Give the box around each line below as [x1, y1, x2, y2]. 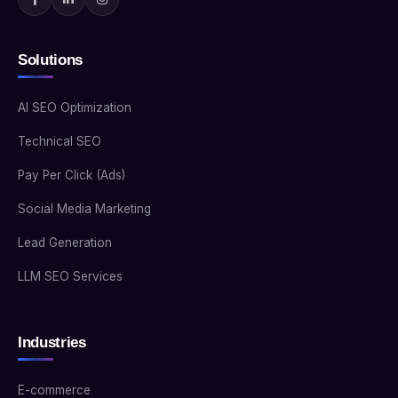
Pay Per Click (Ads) [18, 168, 125, 183]
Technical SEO [18, 134, 101, 149]
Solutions [18, 52, 83, 69]
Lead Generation [18, 235, 112, 251]
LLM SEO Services [18, 269, 123, 284]
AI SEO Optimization [18, 100, 131, 115]
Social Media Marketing [18, 202, 151, 217]
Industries [18, 334, 86, 352]
